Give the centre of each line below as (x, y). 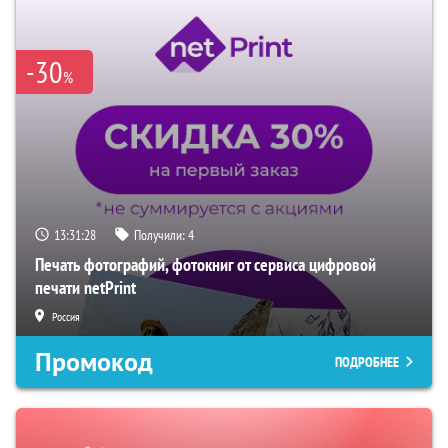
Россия (66, 317)
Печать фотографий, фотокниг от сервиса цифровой (205, 265)
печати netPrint (85, 288)
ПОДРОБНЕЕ (367, 362)
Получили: (161, 235)
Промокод (94, 362)
